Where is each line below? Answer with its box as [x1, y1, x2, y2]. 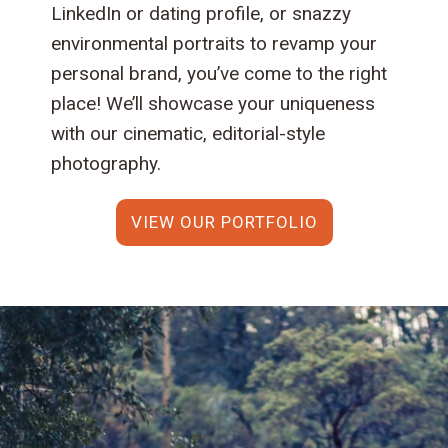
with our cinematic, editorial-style [51, 122, 326, 146]
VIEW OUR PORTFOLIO [130, 212, 318, 233]
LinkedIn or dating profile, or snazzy [51, 2, 352, 26]
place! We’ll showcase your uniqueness [51, 92, 376, 116]
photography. [51, 152, 162, 176]
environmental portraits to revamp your [51, 32, 378, 56]
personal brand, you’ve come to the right [51, 62, 388, 86]
